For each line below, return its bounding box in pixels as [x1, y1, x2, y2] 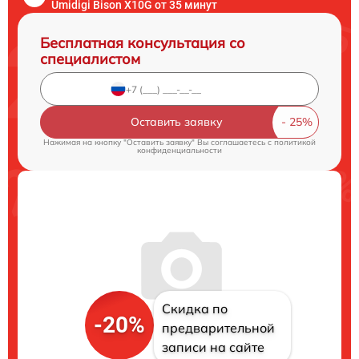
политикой [274, 137, 316, 148]
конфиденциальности [137, 145, 222, 156]
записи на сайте [161, 339, 264, 356]
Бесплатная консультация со [40, 34, 245, 53]
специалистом [40, 50, 140, 69]
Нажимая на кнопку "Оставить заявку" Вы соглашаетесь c [43, 137, 274, 148]
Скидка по [161, 301, 228, 317]
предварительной [161, 320, 275, 337]
